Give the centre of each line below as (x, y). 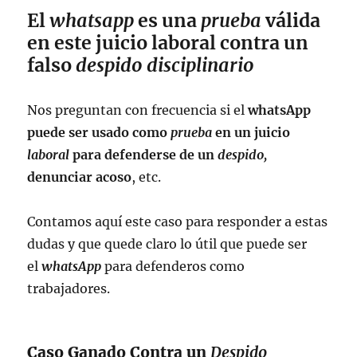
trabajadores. (69, 288)
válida (291, 20)
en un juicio (251, 132)
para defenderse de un (144, 154)
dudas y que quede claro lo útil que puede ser (167, 243)
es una (168, 20)
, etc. (147, 177)
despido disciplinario (165, 65)
